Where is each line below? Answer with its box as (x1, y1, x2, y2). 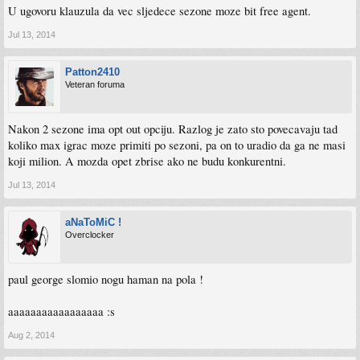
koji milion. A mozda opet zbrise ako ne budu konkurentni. (8, 153, 286, 169)
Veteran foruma (65, 80, 125, 89)
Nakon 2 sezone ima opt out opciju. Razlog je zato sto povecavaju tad (8, 121, 337, 137)
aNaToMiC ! (65, 216, 121, 228)
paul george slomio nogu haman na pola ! (8, 272, 203, 287)
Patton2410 (65, 66, 120, 78)
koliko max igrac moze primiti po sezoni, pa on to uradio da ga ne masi (8, 137, 346, 153)
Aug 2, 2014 (8, 330, 55, 340)
